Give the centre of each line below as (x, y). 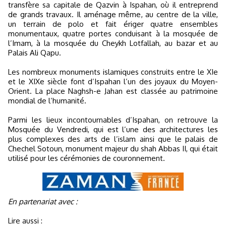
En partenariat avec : (45, 201)
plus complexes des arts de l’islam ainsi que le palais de (113, 139)
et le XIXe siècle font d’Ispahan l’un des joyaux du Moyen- (113, 81)
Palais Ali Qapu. (35, 52)
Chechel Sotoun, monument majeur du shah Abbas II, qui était (113, 148)
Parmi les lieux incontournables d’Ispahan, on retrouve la (113, 120)
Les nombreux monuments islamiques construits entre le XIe (113, 72)
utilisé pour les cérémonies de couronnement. (87, 158)
